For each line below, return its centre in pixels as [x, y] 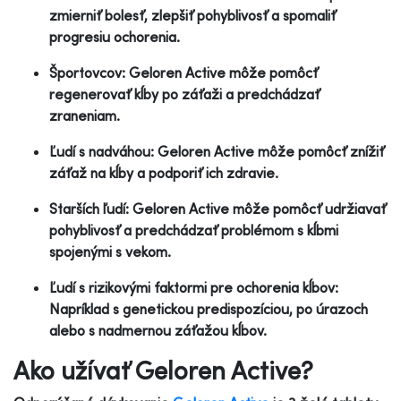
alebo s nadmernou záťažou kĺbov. [158, 330]
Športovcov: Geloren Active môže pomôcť [183, 72]
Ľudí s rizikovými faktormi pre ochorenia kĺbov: [194, 287]
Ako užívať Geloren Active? [163, 370]
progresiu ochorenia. [115, 36]
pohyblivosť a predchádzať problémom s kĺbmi [194, 230]
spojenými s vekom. [110, 251]
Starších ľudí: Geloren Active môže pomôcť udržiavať [218, 208]
